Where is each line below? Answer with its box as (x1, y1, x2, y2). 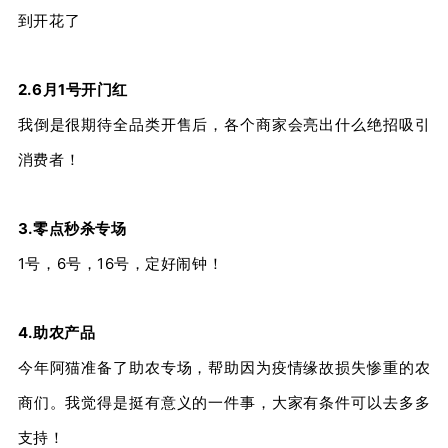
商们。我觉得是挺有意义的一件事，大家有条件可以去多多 (17, 392, 431, 412)
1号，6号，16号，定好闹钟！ (17, 253, 224, 273)
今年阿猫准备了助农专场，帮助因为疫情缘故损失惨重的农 (17, 357, 431, 377)
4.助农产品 (17, 322, 96, 342)
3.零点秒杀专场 (17, 218, 127, 238)
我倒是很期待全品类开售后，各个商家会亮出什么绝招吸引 (17, 114, 431, 134)
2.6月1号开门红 (17, 79, 128, 99)
